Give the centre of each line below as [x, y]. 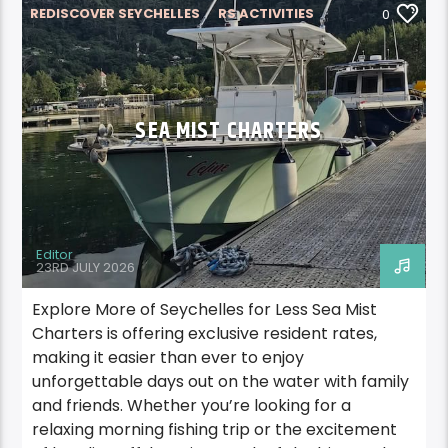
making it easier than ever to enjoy [168, 358]
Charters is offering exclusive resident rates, [205, 334]
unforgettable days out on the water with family [221, 382]
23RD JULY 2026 [86, 267]
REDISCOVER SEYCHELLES [115, 14]
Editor [55, 255]
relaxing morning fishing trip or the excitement [215, 430]
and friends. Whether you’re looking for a [192, 406]
